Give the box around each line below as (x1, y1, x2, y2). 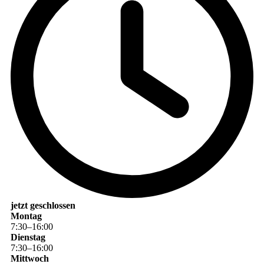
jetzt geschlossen (10, 200, 75, 210)
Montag (10, 210, 42, 221)
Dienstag (10, 232, 45, 242)
